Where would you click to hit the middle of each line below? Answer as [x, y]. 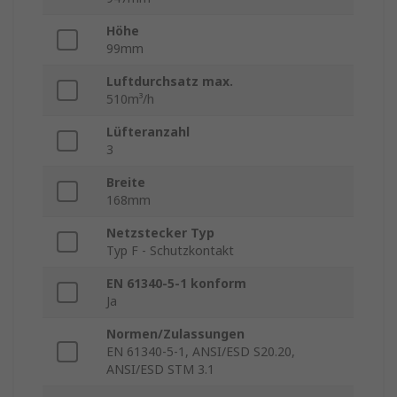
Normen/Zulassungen [175, 334]
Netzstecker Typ [160, 233]
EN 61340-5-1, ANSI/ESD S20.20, [201, 352]
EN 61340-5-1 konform [176, 284]
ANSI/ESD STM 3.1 [160, 370]
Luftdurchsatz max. [170, 82]
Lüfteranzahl [148, 132]
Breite [126, 183]
